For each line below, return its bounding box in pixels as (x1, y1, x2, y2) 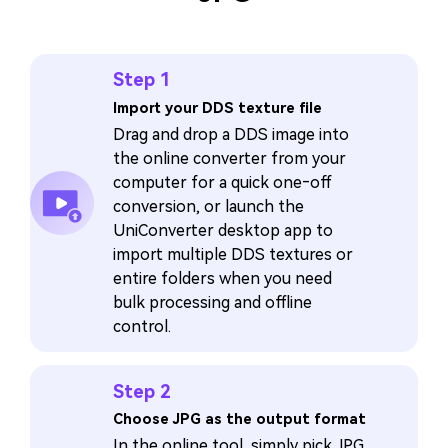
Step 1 (113, 69, 172, 91)
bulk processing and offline (113, 293, 313, 313)
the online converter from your (113, 149, 347, 169)
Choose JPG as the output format (113, 411, 367, 429)
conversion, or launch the (113, 197, 305, 217)
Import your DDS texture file (113, 99, 323, 117)
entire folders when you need (113, 269, 333, 289)
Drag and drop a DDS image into (113, 125, 350, 145)
